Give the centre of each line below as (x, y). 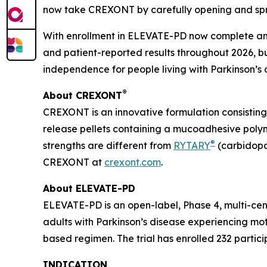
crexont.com (133, 162)
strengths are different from (108, 145)
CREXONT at (74, 162)
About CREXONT (83, 95)
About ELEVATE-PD (89, 188)
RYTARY (192, 145)
